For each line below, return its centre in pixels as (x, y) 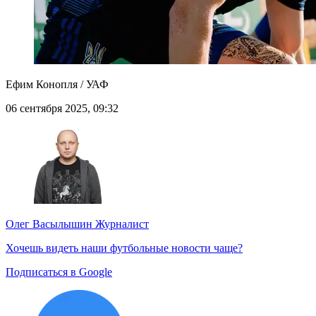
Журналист (121, 224)
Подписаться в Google (59, 272)
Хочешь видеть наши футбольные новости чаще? (124, 248)
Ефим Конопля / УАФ (57, 85)
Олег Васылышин (49, 224)
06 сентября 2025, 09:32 (62, 109)
